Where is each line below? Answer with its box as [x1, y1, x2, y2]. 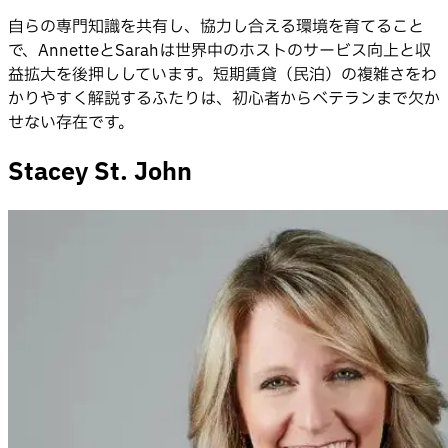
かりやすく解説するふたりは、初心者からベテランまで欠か [8, 86, 440, 111]
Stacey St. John [8, 154, 192, 191]
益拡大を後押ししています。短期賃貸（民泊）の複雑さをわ [8, 62, 437, 87]
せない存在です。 [8, 110, 134, 135]
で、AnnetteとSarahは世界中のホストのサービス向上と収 [8, 38, 431, 63]
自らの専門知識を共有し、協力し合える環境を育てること [8, 14, 424, 39]
